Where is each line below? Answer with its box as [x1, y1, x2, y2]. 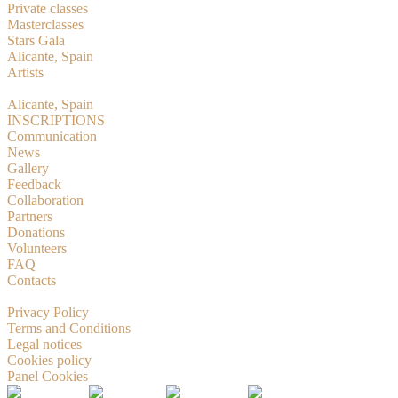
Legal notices [7, 337, 82, 352]
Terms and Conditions [7, 321, 131, 336]
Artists [7, 65, 44, 80]
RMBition [7, 81, 64, 96]
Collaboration [7, 193, 84, 208]
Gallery [7, 161, 49, 176]
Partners [7, 209, 52, 224]
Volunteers [7, 241, 67, 256]
